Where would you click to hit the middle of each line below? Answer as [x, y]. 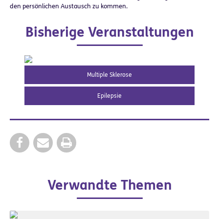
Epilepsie [109, 96]
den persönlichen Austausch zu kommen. [69, 6]
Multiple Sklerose [109, 75]
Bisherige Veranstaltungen [109, 33]
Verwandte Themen [109, 186]
